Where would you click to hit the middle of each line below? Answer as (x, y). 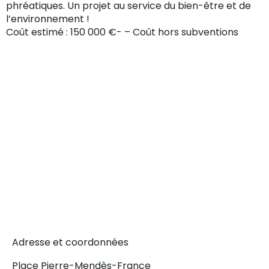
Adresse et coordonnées (70, 243)
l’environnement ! (48, 19)
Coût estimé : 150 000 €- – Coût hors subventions (122, 32)
